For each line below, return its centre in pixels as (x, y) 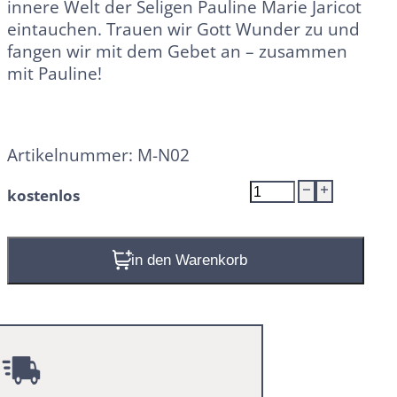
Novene (275, 189)
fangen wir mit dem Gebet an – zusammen (177, 51)
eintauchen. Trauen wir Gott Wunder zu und (183, 29)
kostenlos (43, 195)
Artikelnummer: (72, 155)
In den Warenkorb (191, 260)
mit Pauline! (54, 74)
